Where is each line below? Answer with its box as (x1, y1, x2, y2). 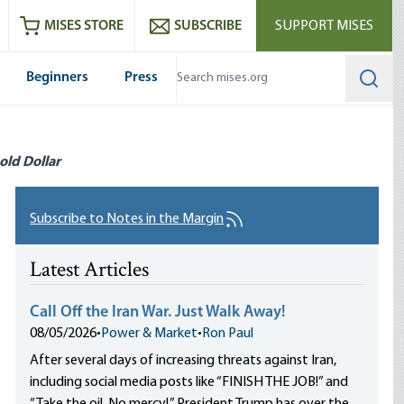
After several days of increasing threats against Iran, (30, 353, 337, 368)
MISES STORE (43, 18, 124, 33)
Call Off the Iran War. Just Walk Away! (30, 304, 287, 321)
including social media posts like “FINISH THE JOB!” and (30, 375, 349, 390)
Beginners (26, 70, 89, 85)
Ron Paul (202, 326, 254, 341)
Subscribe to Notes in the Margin (30, 212, 225, 226)
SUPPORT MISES (274, 18, 373, 33)
